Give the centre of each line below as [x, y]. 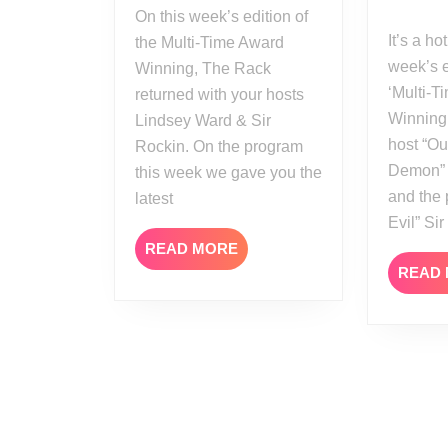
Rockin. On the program [219, 146]
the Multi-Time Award [209, 42]
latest [154, 198]
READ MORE [191, 248]
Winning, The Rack [203, 68]
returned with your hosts [219, 94]
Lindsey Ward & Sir [203, 120]
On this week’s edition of [141, 16]
